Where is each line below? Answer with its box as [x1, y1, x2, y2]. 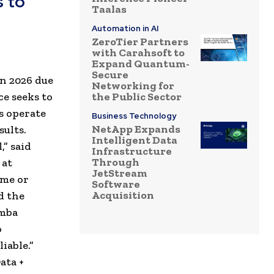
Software [92, 177, 140, 191]
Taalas [92, 2, 127, 17]
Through [92, 155, 139, 169]
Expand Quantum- [92, 57, 190, 71]
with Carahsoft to [92, 46, 185, 60]
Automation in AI [92, 23, 158, 34]
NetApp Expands [92, 122, 180, 136]
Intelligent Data [92, 133, 177, 147]
